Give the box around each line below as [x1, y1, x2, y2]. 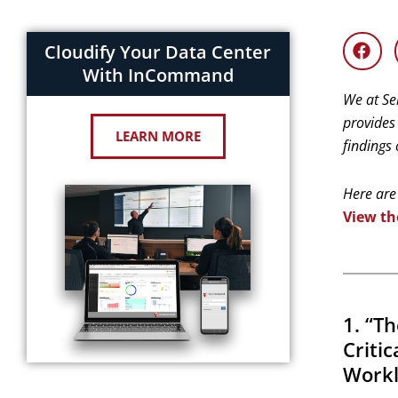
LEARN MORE [115, 127, 201, 145]
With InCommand [82, 63, 234, 87]
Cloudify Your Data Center [44, 40, 272, 64]
